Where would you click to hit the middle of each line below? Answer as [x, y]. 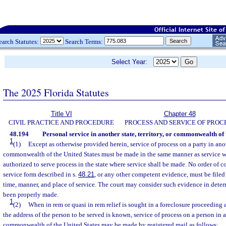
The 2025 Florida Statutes [56, 92]
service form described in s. [41, 174]
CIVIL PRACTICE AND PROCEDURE [61, 122]
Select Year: [132, 62]
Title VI [61, 114]
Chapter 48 [180, 114]
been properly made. [31, 194]
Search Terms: [84, 41]
